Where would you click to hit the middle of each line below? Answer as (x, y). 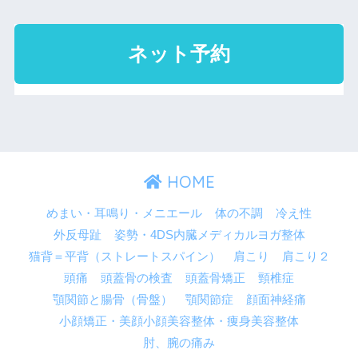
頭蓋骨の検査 (137, 278)
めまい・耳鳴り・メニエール (124, 214)
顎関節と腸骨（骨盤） (112, 300)
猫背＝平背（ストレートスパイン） (124, 257)
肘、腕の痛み (179, 343)
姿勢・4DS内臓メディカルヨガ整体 (209, 235)
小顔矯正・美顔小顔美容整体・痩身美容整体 (179, 322)
